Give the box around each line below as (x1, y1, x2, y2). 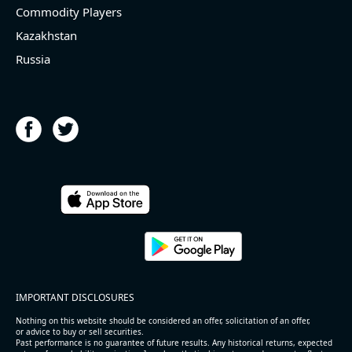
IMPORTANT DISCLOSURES (16, 291, 134, 305)
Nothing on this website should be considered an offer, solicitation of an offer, (16, 315, 310, 327)
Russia (16, 51, 50, 68)
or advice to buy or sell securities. (16, 326, 144, 338)
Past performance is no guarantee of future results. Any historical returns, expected (16, 337, 332, 349)
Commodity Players (16, 4, 122, 20)
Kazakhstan (16, 27, 77, 44)
